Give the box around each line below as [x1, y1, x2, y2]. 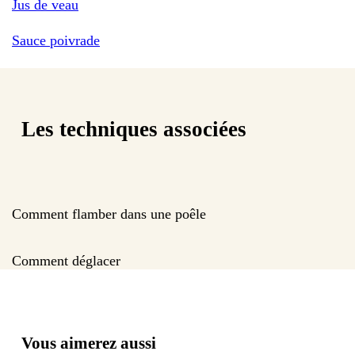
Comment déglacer [12, 252, 120, 269]
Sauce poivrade [12, 32, 100, 48]
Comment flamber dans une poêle [12, 205, 206, 222]
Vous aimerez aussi [21, 333, 156, 353]
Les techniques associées [21, 117, 246, 142]
